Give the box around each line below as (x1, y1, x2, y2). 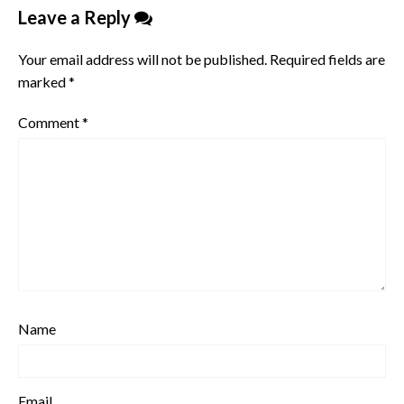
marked (18, 73, 69, 91)
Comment (18, 114, 82, 132)
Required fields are (270, 50, 385, 69)
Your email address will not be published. (18, 50, 267, 69)
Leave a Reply (18, 5, 134, 28)
